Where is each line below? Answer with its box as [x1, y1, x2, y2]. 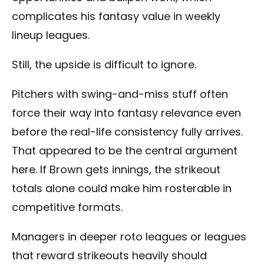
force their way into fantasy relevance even [12, 105, 241, 120]
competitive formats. [12, 199, 123, 214]
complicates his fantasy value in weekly [12, 8, 220, 24]
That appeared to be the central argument [12, 143, 237, 158]
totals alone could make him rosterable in [12, 180, 232, 196]
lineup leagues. [12, 27, 90, 42]
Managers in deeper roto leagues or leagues [12, 229, 246, 244]
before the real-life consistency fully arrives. [12, 124, 243, 139]
